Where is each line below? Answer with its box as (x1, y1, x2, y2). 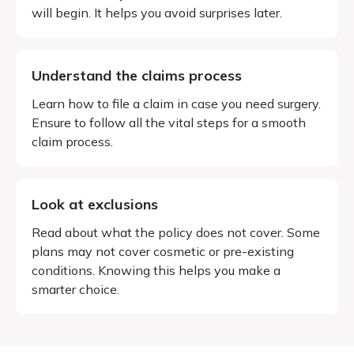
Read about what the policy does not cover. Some (32, 224, 320, 240)
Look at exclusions (32, 194, 158, 213)
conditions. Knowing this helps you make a (32, 262, 281, 278)
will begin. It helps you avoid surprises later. (32, 4, 282, 21)
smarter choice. (32, 281, 119, 297)
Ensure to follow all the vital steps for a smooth (32, 114, 306, 130)
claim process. (32, 133, 113, 149)
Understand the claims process (32, 66, 242, 85)
